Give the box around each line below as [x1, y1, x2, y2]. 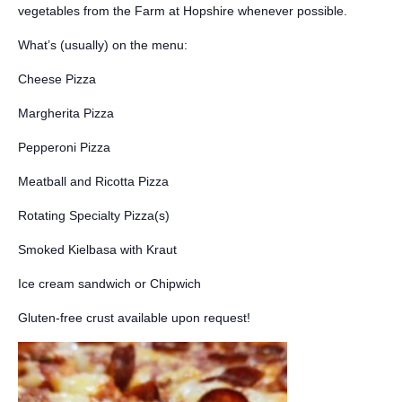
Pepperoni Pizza [18, 140, 110, 154]
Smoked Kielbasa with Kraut [18, 242, 177, 257]
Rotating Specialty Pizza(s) [18, 208, 170, 223]
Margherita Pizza [18, 106, 114, 120]
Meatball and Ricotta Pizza [18, 174, 169, 188]
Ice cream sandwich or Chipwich [18, 276, 201, 291]
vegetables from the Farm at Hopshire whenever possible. [18, 4, 347, 18]
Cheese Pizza [18, 72, 96, 86]
